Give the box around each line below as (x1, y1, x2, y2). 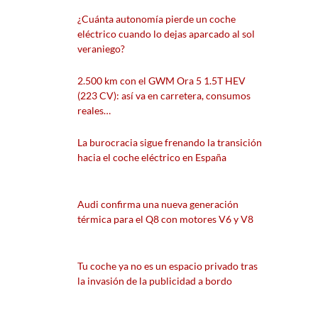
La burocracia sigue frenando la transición (77, 136, 262, 148)
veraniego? (77, 42, 125, 55)
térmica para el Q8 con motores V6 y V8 (77, 212, 253, 225)
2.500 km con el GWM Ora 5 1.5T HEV (77, 74, 246, 87)
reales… (77, 104, 111, 116)
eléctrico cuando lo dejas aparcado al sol (77, 27, 255, 40)
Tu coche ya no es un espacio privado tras (77, 259, 258, 272)
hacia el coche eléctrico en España (77, 150, 226, 163)
